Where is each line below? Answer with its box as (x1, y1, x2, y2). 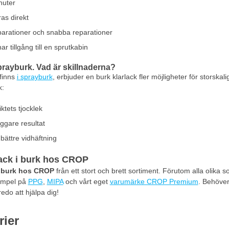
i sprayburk (16, 73, 53, 81)
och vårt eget (63, 177, 110, 186)
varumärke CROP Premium (109, 177, 198, 186)
